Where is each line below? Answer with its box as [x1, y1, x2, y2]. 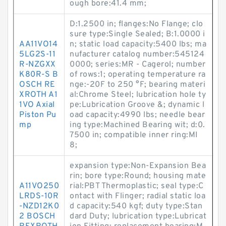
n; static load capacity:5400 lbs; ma [70, 39, 206, 49]
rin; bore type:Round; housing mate [70, 171, 206, 181]
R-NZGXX [19, 60, 56, 70]
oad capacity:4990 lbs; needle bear [70, 110, 205, 120]
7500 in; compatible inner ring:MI [70, 130, 198, 140]
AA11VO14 [19, 39, 58, 49]
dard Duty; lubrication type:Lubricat [70, 211, 206, 221]
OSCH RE [19, 80, 55, 90]
